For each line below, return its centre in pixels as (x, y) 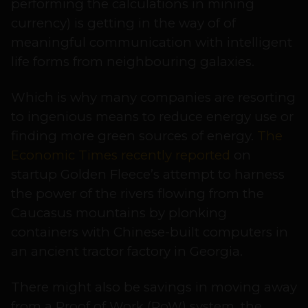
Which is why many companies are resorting (153, 98)
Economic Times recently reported (121, 155)
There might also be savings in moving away (154, 287)
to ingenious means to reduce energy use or (152, 117)
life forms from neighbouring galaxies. (133, 62)
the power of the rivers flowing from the (137, 194)
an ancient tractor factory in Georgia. (127, 252)
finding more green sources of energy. (134, 136)
